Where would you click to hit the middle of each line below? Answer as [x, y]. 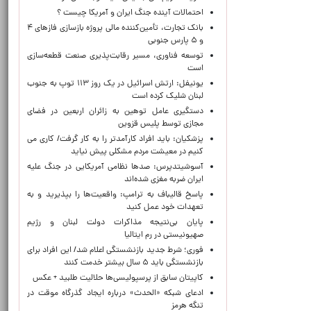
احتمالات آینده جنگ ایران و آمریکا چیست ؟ [129, 13]
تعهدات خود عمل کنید [165, 208]
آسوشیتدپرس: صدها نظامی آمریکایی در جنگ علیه [115, 167]
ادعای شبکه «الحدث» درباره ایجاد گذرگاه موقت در [115, 294]
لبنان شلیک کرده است [168, 96]
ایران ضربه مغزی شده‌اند [164, 180]
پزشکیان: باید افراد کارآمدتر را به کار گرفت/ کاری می [115, 140]
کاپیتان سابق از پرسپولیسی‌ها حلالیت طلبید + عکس [118, 278]
